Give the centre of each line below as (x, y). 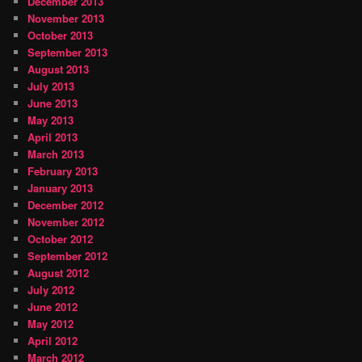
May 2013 (51, 120)
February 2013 (63, 170)
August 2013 (59, 69)
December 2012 (66, 204)
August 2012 (59, 272)
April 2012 (53, 340)
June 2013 (53, 103)
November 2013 (66, 18)
